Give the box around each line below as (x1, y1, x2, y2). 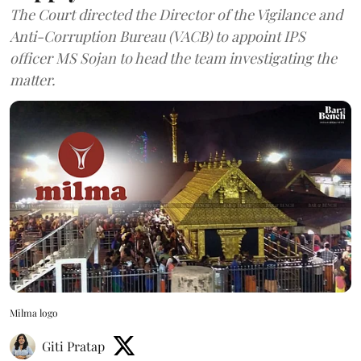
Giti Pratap (42, 338, 105, 355)
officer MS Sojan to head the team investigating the (10, 48, 337, 68)
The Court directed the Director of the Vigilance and (10, 4, 342, 24)
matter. (10, 69, 56, 89)
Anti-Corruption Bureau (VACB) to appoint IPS (10, 26, 305, 46)
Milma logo (10, 306, 58, 320)
